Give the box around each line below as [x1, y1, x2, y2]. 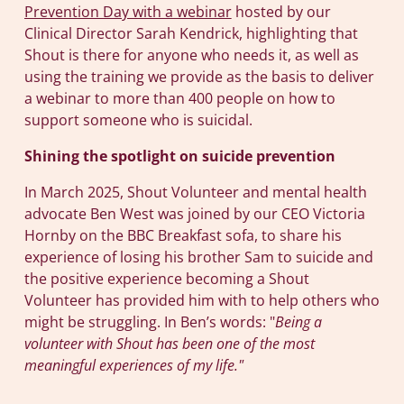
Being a [274, 312, 322, 333]
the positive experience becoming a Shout [23, 269, 309, 289]
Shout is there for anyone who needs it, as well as [23, 45, 359, 66]
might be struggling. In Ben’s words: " [23, 312, 275, 333]
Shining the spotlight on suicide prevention [23, 146, 335, 167]
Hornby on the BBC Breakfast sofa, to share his [23, 225, 342, 246]
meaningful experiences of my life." [23, 355, 243, 376]
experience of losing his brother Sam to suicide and [23, 247, 373, 268]
